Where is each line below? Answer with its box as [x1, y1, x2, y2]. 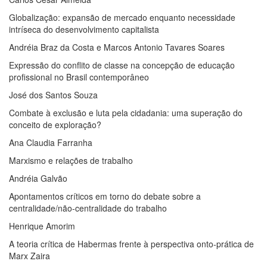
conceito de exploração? [9, 119, 101, 131]
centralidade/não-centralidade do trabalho [9, 202, 167, 215]
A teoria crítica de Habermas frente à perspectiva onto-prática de [9, 238, 254, 250]
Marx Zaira [9, 250, 50, 262]
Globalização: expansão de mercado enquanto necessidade [9, 11, 235, 24]
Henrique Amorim [9, 220, 75, 232]
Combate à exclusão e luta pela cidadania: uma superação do [9, 107, 243, 119]
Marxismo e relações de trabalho [9, 154, 133, 167]
